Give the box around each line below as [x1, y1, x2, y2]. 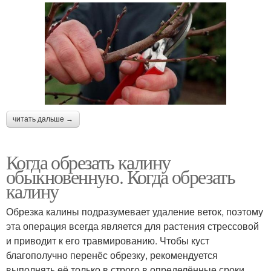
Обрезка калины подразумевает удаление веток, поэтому [6, 204, 263, 218]
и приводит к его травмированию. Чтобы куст [6, 233, 209, 247]
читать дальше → [13, 114, 73, 123]
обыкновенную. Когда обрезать [6, 163, 235, 189]
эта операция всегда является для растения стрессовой [6, 218, 259, 233]
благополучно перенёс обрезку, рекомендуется [6, 247, 218, 262]
